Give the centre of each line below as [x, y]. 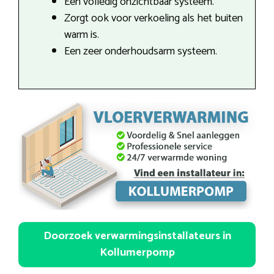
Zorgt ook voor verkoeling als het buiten [154, 18]
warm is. [82, 35]
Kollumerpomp [137, 253]
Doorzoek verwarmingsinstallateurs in [137, 236]
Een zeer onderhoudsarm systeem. [141, 51]
